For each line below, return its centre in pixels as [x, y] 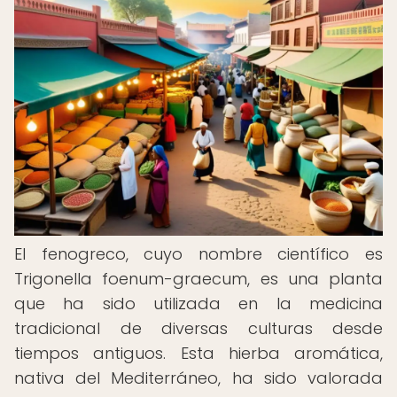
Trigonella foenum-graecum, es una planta [198, 279]
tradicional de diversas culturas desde [198, 328]
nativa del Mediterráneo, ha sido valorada [198, 378]
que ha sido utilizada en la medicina [198, 304]
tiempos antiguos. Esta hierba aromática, [198, 353]
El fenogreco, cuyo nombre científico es [198, 254]
